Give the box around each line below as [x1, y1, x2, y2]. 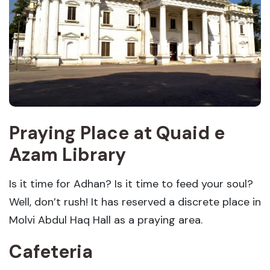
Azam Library [9, 143, 126, 167]
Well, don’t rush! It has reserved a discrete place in [9, 195, 261, 210]
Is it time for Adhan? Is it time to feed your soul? [9, 177, 253, 192]
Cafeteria [9, 240, 93, 264]
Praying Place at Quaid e [9, 121, 225, 145]
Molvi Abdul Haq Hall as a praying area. [9, 213, 242, 228]
